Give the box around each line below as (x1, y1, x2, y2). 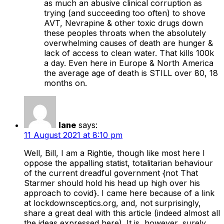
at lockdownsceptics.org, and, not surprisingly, (24, 198, 201, 208)
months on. (44, 78, 87, 88)
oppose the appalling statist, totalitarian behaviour (24, 158, 213, 168)
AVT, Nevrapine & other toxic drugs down (44, 18, 203, 28)
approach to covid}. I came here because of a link (24, 188, 214, 198)
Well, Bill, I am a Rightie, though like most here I (24, 148, 205, 158)
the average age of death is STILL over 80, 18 (44, 68, 218, 78)
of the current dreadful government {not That (24, 168, 198, 178)
